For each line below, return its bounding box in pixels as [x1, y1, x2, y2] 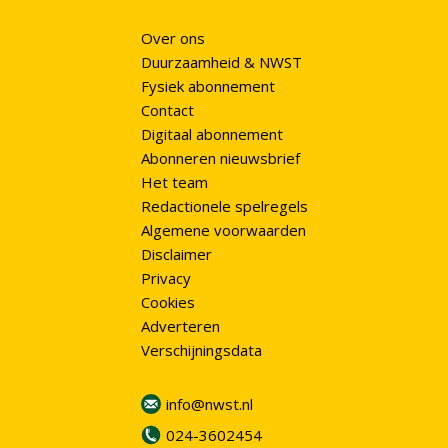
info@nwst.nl [165, 394, 253, 415]
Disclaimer [140, 244, 212, 265]
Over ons [140, 28, 205, 49]
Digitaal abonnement [140, 124, 283, 145]
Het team [140, 172, 208, 193]
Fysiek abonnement [140, 76, 275, 97]
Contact [140, 100, 194, 121]
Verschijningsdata [140, 340, 262, 361]
